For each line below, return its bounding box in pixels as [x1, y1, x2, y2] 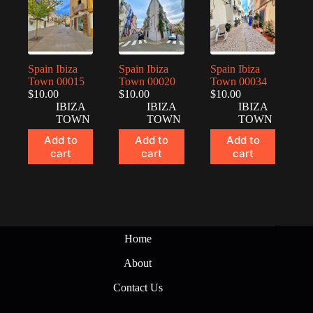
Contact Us [112, 281, 163, 293]
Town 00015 [28, 75, 85, 88]
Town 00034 [210, 75, 267, 88]
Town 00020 [119, 75, 176, 88]
